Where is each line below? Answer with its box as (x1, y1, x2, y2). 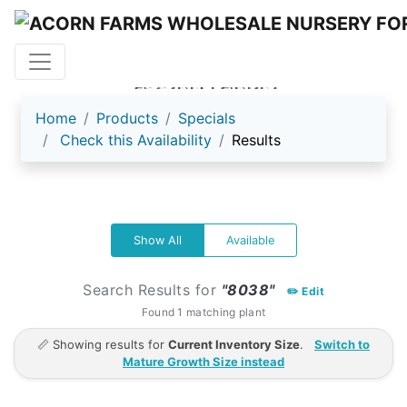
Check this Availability (60, 130, 212, 149)
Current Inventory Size (168, 336, 300, 352)
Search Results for (83, 280, 222, 299)
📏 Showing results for (37, 336, 168, 352)
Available (225, 233, 274, 247)
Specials (178, 108, 235, 127)
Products (96, 108, 158, 127)
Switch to (314, 336, 370, 352)
